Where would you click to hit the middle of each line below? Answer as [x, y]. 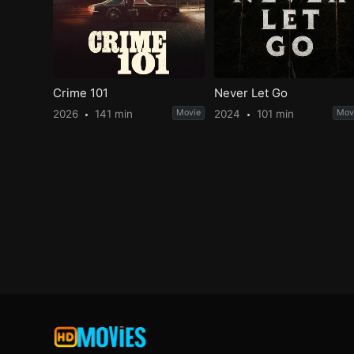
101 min [273, 114]
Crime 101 [81, 92]
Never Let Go [250, 92]
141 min [113, 114]
